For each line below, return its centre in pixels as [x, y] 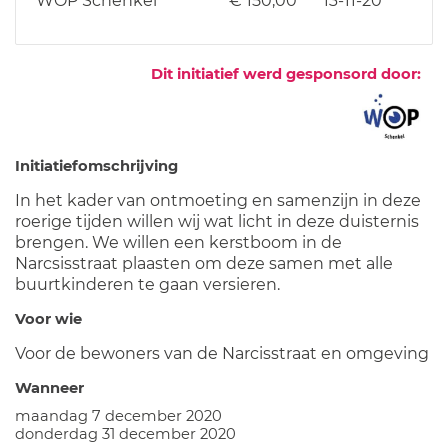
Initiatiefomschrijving [96, 165]
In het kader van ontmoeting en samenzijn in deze [218, 200]
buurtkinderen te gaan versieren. [147, 284]
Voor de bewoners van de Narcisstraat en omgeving [222, 353]
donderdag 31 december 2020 [125, 433]
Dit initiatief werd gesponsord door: [286, 73]
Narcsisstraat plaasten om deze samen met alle [204, 263]
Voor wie [48, 318]
